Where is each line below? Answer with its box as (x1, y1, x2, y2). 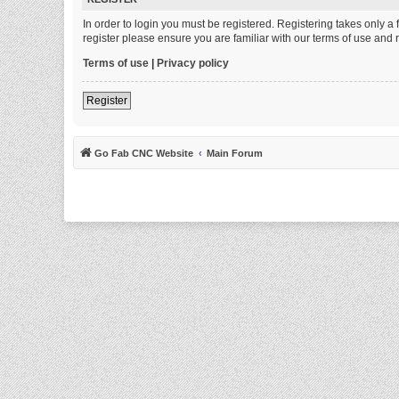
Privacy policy (157, 56, 229, 69)
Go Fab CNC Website (94, 147, 193, 159)
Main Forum (207, 147, 263, 159)
